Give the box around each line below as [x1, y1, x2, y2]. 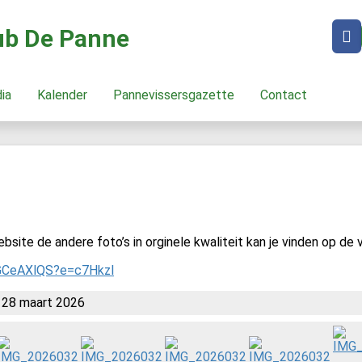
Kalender [44, 87, 87, 103]
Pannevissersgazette [121, 87, 234, 103]
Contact [267, 87, 307, 103]
